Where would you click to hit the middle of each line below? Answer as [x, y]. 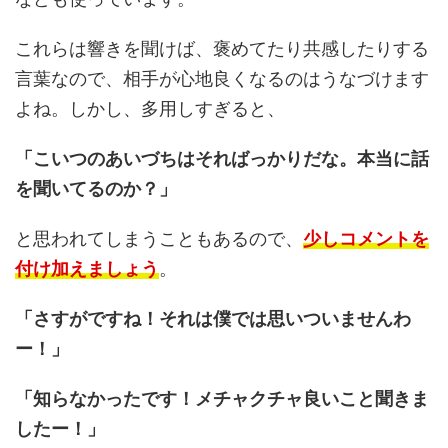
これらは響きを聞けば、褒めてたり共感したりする [222, 49]
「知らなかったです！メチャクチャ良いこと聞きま [222, 399]
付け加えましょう [87, 269]
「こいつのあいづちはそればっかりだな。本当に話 [222, 159]
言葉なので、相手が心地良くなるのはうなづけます [222, 79]
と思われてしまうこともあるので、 [159, 239]
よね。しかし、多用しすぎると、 [150, 109]
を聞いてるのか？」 [96, 189]
